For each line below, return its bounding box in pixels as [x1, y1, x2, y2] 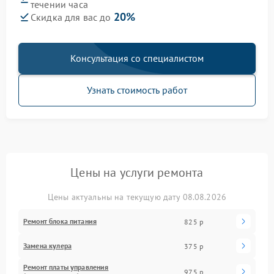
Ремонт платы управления [23, 262, 109, 272]
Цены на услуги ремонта [70, 165, 204, 181]
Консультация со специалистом [70, 52, 204, 65]
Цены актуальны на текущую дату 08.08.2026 [47, 191, 227, 203]
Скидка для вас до [31, 11, 114, 24]
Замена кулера [23, 241, 72, 251]
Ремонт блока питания [23, 217, 97, 226]
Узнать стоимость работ [87, 84, 187, 97]
